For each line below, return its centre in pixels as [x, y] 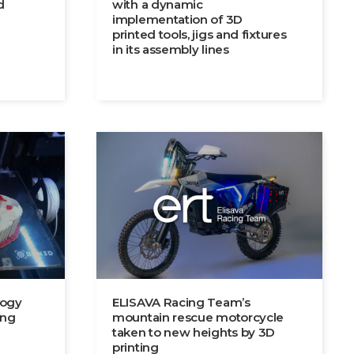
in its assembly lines [171, 50]
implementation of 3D [177, 20]
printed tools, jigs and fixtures [200, 35]
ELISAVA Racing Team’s [181, 303]
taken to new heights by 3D [194, 333]
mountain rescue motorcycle [198, 318]
